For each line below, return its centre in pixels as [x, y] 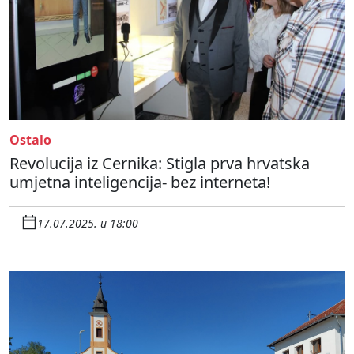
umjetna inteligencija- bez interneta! [140, 182]
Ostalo [30, 139]
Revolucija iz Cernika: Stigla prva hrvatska [160, 163]
